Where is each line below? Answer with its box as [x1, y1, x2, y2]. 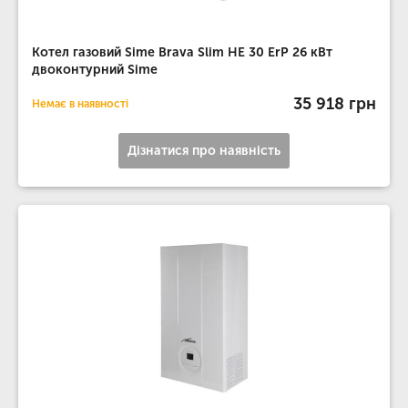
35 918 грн [293, 93, 376, 114]
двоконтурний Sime [32, 62, 158, 77]
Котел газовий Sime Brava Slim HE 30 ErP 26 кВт [32, 45, 332, 60]
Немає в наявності [32, 97, 128, 110]
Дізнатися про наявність [127, 143, 280, 158]
